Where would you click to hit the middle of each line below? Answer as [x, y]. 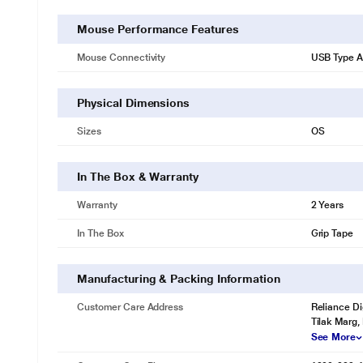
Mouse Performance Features [158, 29]
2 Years [327, 205]
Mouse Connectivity [122, 58]
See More [333, 337]
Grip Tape [332, 233]
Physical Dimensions [134, 103]
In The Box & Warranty [138, 177]
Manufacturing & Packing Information [179, 279]
